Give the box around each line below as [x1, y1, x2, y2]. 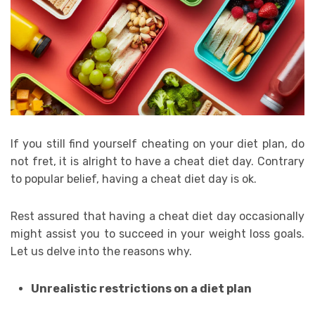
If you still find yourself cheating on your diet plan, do [11, 137, 304, 151]
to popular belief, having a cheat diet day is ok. [11, 172, 257, 186]
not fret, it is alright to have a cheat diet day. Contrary [11, 155, 304, 169]
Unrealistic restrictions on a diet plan [30, 282, 252, 296]
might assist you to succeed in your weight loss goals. [11, 227, 304, 241]
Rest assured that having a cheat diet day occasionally [11, 210, 304, 224]
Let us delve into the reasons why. [11, 245, 192, 259]
